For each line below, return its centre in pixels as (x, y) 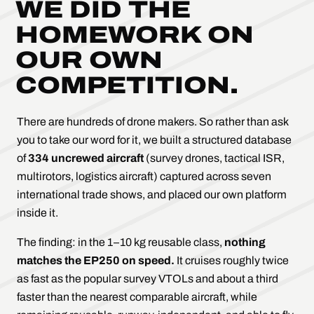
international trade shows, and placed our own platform (152, 194)
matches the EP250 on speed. (96, 260)
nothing (245, 242)
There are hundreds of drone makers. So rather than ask (152, 121)
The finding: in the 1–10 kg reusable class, (120, 242)
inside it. (37, 212)
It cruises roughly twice (232, 260)
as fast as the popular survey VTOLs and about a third (148, 278)
